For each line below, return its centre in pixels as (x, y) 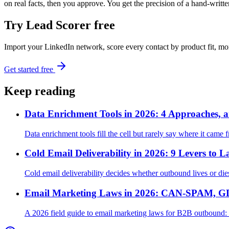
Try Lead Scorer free (60, 25)
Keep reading (40, 91)
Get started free (30, 70)
